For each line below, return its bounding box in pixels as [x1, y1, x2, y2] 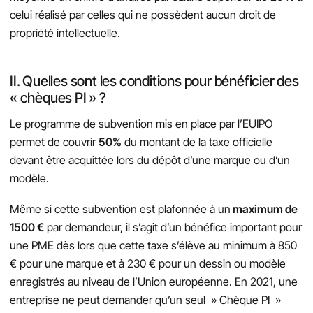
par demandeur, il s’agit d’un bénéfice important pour [44, 219, 302, 234]
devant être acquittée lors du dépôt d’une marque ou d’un [10, 152, 290, 167]
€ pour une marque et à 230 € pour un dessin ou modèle [10, 256, 286, 270]
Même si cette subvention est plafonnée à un [10, 201, 231, 216]
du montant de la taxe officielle [122, 134, 272, 149]
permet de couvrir [10, 134, 99, 149]
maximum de [231, 201, 298, 216]
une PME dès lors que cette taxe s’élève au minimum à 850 [10, 238, 297, 252]
